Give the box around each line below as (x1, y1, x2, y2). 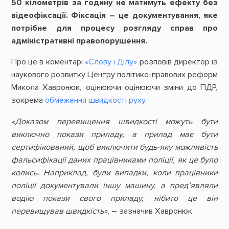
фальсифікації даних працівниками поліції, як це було (11, 154, 218, 165)
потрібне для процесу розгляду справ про (11, 23, 218, 34)
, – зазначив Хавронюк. (107, 205, 194, 216)
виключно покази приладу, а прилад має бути (11, 129, 218, 140)
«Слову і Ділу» (84, 57, 138, 67)
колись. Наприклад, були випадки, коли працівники (11, 167, 218, 178)
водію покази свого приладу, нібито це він (11, 193, 218, 203)
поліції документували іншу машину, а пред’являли (11, 180, 218, 191)
